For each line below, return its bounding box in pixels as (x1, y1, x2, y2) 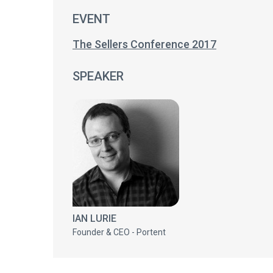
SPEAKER (73, 69, 124, 83)
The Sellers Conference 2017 (73, 38, 216, 51)
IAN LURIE (73, 213, 116, 224)
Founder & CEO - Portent (73, 227, 166, 237)
